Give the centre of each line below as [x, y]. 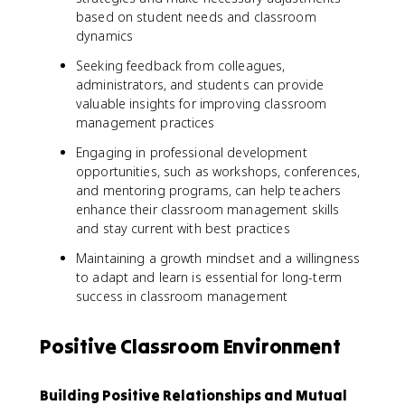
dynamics [105, 36]
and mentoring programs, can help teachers [209, 190]
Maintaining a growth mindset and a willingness [218, 258]
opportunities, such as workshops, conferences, [218, 171]
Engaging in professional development [192, 152]
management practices [146, 122]
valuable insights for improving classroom [202, 104]
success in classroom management [182, 296]
